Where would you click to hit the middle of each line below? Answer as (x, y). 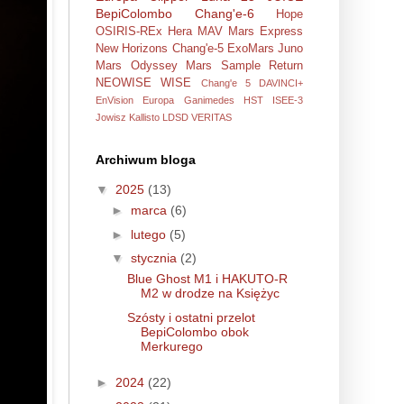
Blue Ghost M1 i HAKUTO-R (207, 279)
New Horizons (132, 48)
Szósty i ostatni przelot (191, 317)
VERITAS (211, 117)
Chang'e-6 (224, 13)
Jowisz (111, 117)
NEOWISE (124, 83)
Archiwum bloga (146, 159)
